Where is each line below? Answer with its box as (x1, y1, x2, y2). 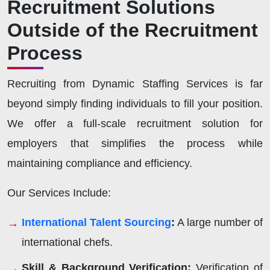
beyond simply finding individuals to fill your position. (7, 97, 263, 110)
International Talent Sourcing (22, 216, 171, 228)
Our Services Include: (7, 186, 114, 199)
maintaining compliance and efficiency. (7, 157, 195, 169)
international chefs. (22, 236, 116, 248)
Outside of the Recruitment (7, 19, 258, 41)
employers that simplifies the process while (7, 137, 263, 149)
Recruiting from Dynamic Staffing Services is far (7, 77, 263, 90)
